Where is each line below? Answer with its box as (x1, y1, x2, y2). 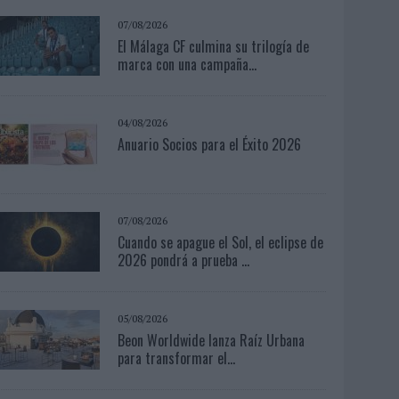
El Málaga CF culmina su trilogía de (118, 35, 310, 57)
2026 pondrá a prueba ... (118, 248, 250, 271)
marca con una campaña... (118, 53, 257, 75)
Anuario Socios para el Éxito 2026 (118, 133, 302, 155)
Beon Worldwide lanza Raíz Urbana (118, 329, 305, 351)
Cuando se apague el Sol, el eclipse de (118, 231, 324, 253)
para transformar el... (118, 346, 236, 369)
